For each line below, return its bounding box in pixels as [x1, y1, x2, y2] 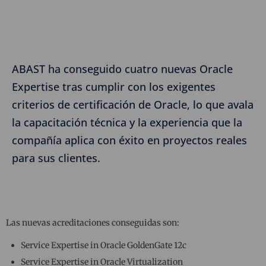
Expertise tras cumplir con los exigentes [12, 80, 216, 94]
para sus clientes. [12, 151, 100, 166]
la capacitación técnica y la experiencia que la [12, 115, 242, 130]
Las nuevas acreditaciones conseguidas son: [6, 217, 179, 229]
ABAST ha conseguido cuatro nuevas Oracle [12, 62, 233, 77]
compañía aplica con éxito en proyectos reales [12, 133, 247, 148]
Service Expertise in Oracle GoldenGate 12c [21, 240, 186, 251]
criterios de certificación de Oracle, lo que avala [12, 97, 254, 112]
